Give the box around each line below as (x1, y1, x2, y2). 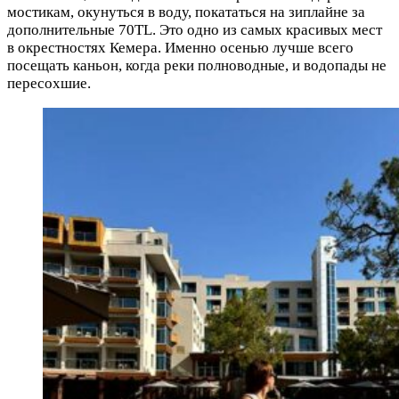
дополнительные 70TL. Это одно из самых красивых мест (7, 21, 382, 39)
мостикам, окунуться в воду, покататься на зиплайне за (7, 4, 365, 21)
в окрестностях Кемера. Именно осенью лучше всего (7, 39, 354, 57)
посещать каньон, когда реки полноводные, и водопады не (7, 57, 387, 75)
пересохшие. (7, 75, 91, 93)
